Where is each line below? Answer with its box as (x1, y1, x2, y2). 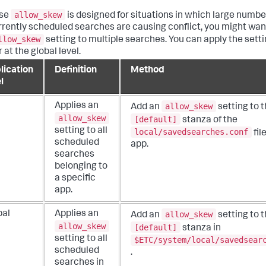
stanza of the (180, 115, 237, 125)
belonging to (55, 162, 107, 172)
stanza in (180, 223, 221, 233)
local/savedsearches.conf (134, 127, 248, 137)
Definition (55, 66, 97, 76)
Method (131, 66, 164, 76)
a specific (55, 174, 96, 184)
